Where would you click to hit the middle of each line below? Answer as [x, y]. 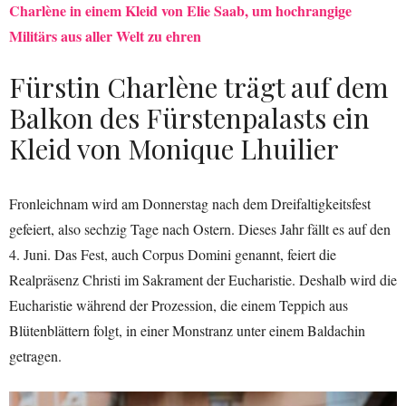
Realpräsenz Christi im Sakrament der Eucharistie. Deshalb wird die [203, 279]
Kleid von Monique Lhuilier [174, 148]
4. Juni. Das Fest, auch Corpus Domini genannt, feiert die [173, 254]
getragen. [35, 355]
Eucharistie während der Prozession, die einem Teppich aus [179, 304]
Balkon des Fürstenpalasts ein [189, 117]
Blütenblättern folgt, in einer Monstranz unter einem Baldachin [187, 330]
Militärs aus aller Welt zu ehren [105, 35]
